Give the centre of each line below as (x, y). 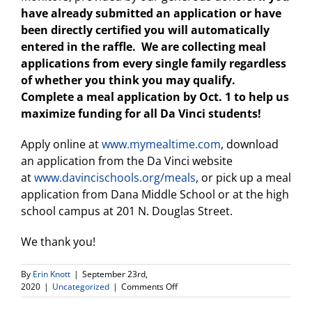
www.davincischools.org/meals (115, 178)
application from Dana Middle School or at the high (155, 194)
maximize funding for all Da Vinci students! (144, 114)
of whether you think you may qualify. (130, 80)
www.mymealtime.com (161, 144)
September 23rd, (115, 274)
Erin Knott (52, 274)
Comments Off (149, 287)
